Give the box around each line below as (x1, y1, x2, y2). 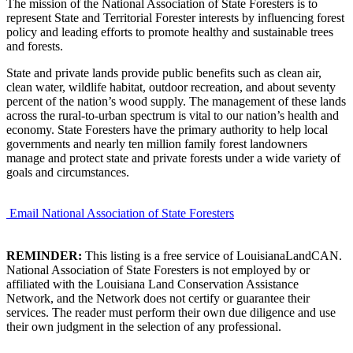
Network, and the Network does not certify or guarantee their (6, 291, 310, 305)
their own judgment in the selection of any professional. (6, 319, 281, 333)
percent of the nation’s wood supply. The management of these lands (6, 94, 346, 108)
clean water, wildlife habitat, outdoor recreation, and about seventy (6, 80, 336, 94)
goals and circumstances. (6, 165, 129, 179)
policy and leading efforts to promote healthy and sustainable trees (6, 24, 333, 39)
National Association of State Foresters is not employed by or (6, 262, 310, 277)
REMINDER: (6, 248, 82, 262)
